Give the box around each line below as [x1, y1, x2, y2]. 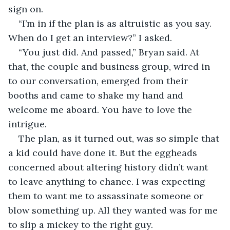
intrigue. [8, 118, 47, 130]
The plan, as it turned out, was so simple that [18, 132, 222, 144]
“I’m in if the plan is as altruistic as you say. [18, 17, 214, 29]
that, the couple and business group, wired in [8, 60, 213, 72]
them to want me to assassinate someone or [8, 189, 206, 202]
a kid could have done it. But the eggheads [8, 146, 200, 159]
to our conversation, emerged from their [8, 74, 190, 87]
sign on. [8, 3, 46, 15]
